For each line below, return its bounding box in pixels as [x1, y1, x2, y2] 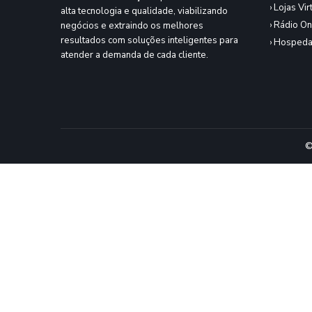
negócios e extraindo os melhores [61, 19, 203, 32]
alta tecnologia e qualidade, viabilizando [61, 4, 228, 17]
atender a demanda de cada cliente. [61, 48, 208, 61]
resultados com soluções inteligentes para [61, 33, 238, 47]
